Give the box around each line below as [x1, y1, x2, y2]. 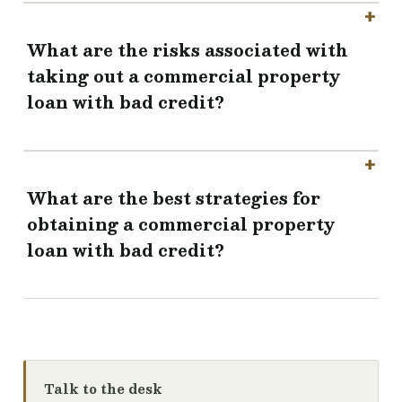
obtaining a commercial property [27, 211, 336, 238]
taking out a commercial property [27, 63, 341, 90]
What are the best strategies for [27, 185, 320, 212]
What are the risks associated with [27, 37, 348, 64]
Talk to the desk [44, 378, 162, 399]
